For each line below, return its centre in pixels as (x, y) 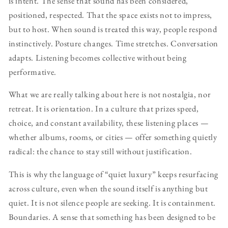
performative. (33, 72)
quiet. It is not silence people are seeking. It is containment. (112, 202)
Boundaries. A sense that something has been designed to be (112, 217)
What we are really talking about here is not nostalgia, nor (110, 94)
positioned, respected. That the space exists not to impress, (110, 15)
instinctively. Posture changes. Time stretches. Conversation (113, 43)
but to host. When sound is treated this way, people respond (113, 29)
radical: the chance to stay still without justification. (100, 151)
